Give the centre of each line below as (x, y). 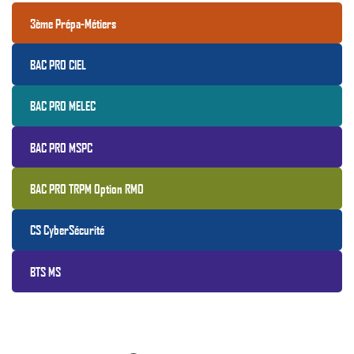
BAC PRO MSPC (62, 147)
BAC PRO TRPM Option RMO (87, 189)
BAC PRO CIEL (58, 65)
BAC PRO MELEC (63, 106)
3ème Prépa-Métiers (73, 23)
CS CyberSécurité (68, 230)
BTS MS (46, 271)
